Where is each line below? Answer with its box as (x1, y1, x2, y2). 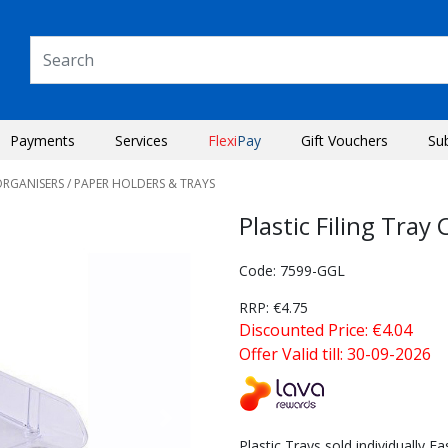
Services (115, 131, 168, 150)
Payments (10, 131, 75, 150)
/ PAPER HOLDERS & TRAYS (64, 175, 215, 192)
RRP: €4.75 (239, 298, 308, 317)
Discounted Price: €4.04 (239, 319, 412, 341)
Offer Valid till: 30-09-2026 (239, 343, 431, 365)
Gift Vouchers (301, 131, 388, 150)
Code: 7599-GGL (239, 261, 345, 280)
